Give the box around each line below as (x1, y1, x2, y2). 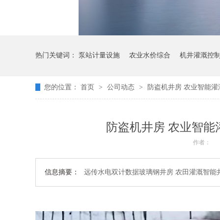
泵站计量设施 (79, 52, 120, 59)
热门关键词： (35, 52, 79, 59)
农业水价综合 (129, 52, 170, 59)
